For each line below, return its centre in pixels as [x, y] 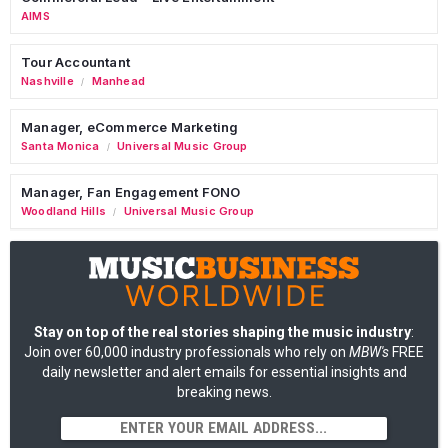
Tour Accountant [75, 61]
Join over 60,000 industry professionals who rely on [186, 351]
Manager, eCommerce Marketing [130, 126]
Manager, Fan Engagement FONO [131, 191]
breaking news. [224, 391]
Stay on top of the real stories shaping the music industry [222, 331]
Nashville [47, 80]
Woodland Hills [63, 210]
